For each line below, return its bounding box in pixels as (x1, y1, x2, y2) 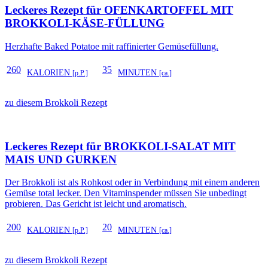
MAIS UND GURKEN (5, 153, 117, 166)
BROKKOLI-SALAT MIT (104, 139, 236, 153)
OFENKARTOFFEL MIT (104, 4, 233, 17)
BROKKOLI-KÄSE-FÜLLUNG (5, 17, 165, 30)
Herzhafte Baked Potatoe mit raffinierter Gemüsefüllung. (5, 41, 218, 51)
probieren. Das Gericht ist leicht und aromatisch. (5, 199, 187, 209)
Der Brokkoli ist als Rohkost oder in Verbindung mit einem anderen (5, 177, 260, 188)
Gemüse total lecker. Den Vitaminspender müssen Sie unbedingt (5, 188, 246, 199)
